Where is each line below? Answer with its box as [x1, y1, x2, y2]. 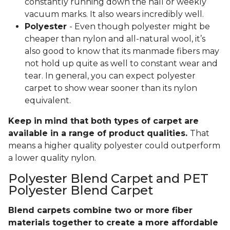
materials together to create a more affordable [8, 218, 218, 228]
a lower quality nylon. [8, 153, 96, 163]
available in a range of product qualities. [8, 128, 190, 139]
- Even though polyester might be [69, 22, 210, 32]
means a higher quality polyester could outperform [8, 141, 220, 151]
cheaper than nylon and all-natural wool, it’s [25, 34, 205, 44]
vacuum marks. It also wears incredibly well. [25, 9, 204, 20]
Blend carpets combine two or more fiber [8, 205, 193, 216]
